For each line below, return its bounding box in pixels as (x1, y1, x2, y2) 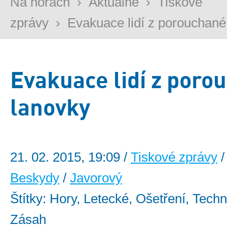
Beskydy (10, 170, 59, 186)
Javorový (70, 170, 122, 186)
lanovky (10, 92, 90, 121)
